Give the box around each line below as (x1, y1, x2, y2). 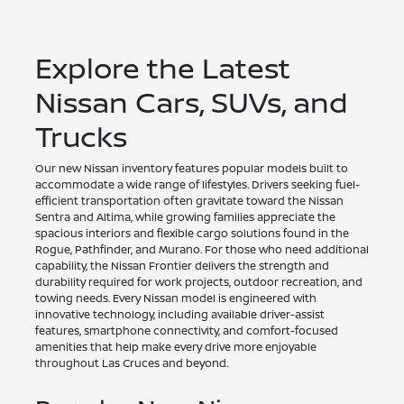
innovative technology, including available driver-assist (34, 307, 325, 323)
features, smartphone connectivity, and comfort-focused (34, 323, 338, 339)
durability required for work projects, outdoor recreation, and (34, 274, 363, 290)
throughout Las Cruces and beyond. (34, 355, 228, 372)
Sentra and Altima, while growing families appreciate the (34, 209, 335, 225)
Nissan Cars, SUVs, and (34, 82, 348, 123)
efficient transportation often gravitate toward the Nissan (34, 193, 344, 209)
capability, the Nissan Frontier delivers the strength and (34, 258, 329, 274)
